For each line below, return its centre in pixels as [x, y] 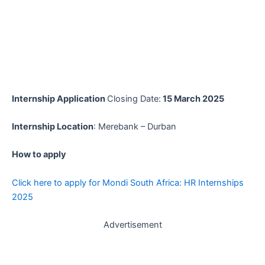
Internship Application [59, 98]
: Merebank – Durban [135, 126]
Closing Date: [134, 98]
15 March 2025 [193, 98]
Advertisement [132, 224]
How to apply [39, 155]
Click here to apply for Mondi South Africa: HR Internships [128, 182]
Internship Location [53, 126]
